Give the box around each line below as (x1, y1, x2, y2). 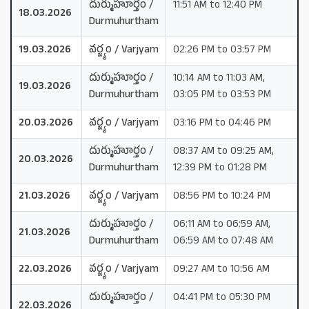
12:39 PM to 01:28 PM (173, 160, 267, 177)
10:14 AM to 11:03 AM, (173, 70, 265, 87)
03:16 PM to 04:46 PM (173, 115, 271, 132)
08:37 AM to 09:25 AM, (173, 143, 274, 160)
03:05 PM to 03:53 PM (173, 87, 271, 103)
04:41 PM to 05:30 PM (173, 290, 270, 306)
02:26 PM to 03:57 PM (173, 42, 271, 59)
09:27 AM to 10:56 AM (173, 261, 270, 278)
